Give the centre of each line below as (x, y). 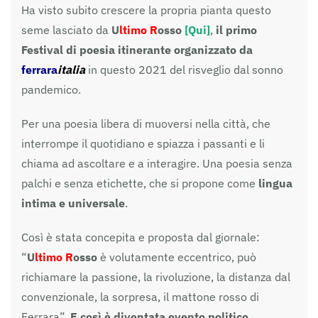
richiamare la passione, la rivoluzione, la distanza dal (156, 276)
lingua (275, 183)
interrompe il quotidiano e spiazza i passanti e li (143, 143)
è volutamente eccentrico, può (178, 257)
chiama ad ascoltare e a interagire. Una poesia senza (157, 163)
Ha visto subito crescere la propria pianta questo (146, 10)
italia (71, 69)
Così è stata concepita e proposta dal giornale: (141, 237)
